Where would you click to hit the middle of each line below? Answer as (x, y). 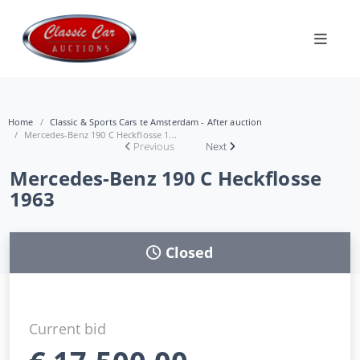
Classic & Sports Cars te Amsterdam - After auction (156, 121)
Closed (189, 252)
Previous (154, 146)
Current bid (68, 328)
